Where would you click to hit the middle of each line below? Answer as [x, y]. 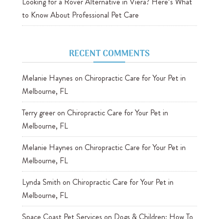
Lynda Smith [41, 182]
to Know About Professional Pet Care [80, 15]
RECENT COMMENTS [109, 54]
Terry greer [38, 113]
